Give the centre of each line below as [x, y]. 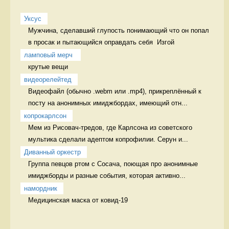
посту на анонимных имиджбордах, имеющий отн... [108, 103]
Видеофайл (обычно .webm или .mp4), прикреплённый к [115, 91]
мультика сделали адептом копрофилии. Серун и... [108, 139]
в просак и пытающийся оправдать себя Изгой [101, 42]
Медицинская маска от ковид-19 [79, 200]
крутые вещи [49, 66]
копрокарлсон [45, 116]
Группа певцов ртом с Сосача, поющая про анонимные [113, 164]
